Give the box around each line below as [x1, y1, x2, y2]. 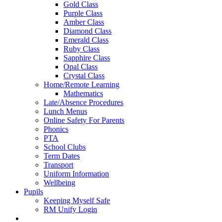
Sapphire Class [63, 54, 110, 62]
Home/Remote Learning [44, 80, 119, 89]
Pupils [24, 187, 43, 196]
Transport [44, 161, 73, 169]
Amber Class [63, 18, 104, 27]
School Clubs [44, 143, 86, 152]
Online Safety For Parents [44, 116, 124, 125]
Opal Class [63, 62, 98, 71]
